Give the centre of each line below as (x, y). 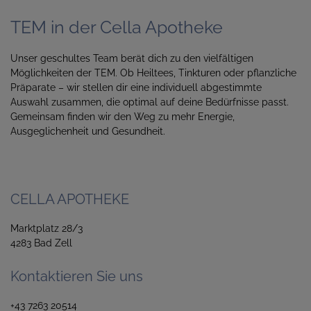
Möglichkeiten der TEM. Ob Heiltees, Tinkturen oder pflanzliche (153, 73)
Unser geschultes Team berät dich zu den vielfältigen (132, 58)
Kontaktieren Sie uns (77, 276)
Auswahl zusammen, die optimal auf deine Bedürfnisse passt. (150, 102)
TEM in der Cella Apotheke (117, 27)
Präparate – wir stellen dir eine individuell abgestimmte (136, 87)
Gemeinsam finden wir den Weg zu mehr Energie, (123, 116)
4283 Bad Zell (41, 243)
